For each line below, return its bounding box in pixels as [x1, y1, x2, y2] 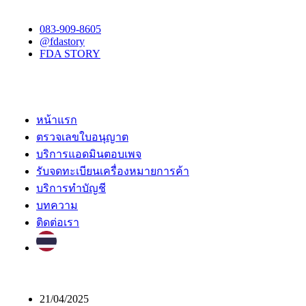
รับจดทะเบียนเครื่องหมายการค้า [36, 165, 189, 177]
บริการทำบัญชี [36, 182, 106, 194]
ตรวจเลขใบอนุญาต [36, 131, 128, 143]
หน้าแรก [36, 114, 77, 126]
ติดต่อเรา [36, 217, 79, 228]
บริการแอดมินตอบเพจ [36, 148, 141, 160]
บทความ [36, 199, 78, 211]
